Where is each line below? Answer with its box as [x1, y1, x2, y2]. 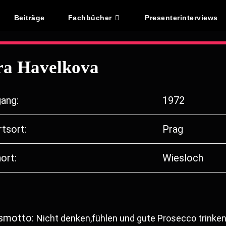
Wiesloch [162, 152, 203, 164]
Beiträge [14, 14, 45, 22]
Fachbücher [68, 14, 112, 22]
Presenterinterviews [145, 14, 218, 22]
